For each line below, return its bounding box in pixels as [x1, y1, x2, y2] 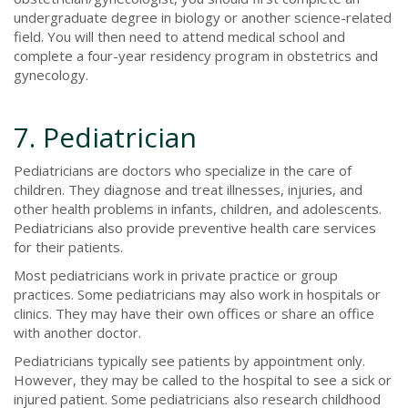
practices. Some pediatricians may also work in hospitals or [14, 284, 381, 303]
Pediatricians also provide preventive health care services [14, 218, 376, 237]
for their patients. [14, 237, 123, 256]
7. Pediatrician [14, 117, 197, 156]
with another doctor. [14, 322, 141, 342]
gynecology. [14, 65, 88, 84]
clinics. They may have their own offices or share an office [14, 303, 374, 322]
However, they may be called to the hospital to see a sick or [14, 370, 392, 389]
